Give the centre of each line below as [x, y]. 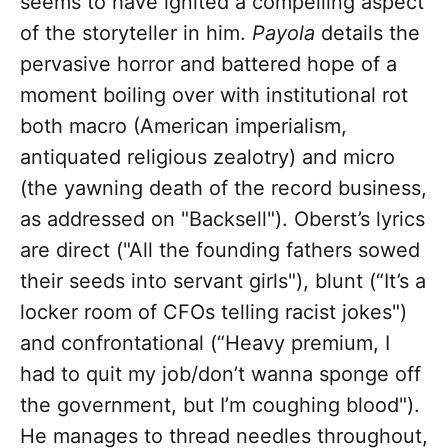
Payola [283, 33]
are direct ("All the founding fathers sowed [220, 250]
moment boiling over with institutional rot [214, 95]
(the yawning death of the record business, [223, 188]
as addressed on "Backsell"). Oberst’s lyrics [222, 219]
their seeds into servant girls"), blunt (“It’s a [223, 281]
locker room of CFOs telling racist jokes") [213, 312]
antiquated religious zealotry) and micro [207, 157]
